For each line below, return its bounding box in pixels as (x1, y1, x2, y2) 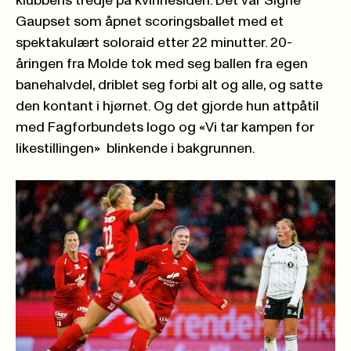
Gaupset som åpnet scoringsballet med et (16, 14, 284, 29)
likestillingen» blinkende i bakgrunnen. (16, 141, 255, 156)
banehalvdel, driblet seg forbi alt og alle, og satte (16, 78, 323, 92)
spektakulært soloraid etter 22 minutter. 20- (16, 35, 292, 50)
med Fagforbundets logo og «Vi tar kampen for (16, 120, 314, 135)
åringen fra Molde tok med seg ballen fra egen (16, 56, 308, 71)
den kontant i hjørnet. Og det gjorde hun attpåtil (16, 99, 319, 114)
